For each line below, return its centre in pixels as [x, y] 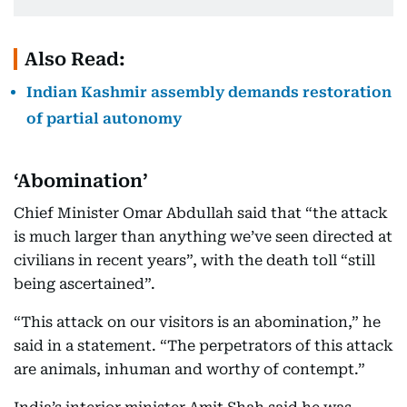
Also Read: [75, 59]
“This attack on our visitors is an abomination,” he [197, 322]
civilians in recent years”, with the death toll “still [194, 260]
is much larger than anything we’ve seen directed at [203, 237]
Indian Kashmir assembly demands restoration [209, 92]
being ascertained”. [84, 284]
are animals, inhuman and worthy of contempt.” [189, 369]
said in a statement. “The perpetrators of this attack [203, 346]
